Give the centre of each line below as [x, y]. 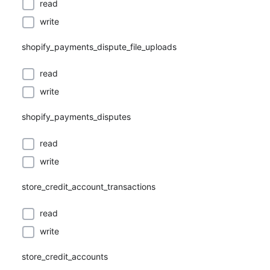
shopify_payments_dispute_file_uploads [99, 47]
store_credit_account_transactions [89, 187]
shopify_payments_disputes [76, 117]
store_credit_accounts [65, 256]
